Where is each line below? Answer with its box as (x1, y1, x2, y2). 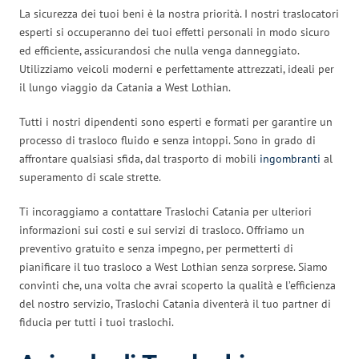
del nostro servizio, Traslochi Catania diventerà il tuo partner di (19, 296, 331, 311)
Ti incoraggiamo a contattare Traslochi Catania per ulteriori (19, 204, 312, 219)
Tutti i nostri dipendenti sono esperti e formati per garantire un (19, 114, 333, 129)
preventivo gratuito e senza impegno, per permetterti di (19, 240, 293, 256)
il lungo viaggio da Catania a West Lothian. (19, 79, 231, 95)
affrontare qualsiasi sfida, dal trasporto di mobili (19, 151, 260, 166)
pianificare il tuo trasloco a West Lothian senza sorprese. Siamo (19, 259, 328, 274)
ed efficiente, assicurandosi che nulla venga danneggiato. (19, 42, 299, 58)
